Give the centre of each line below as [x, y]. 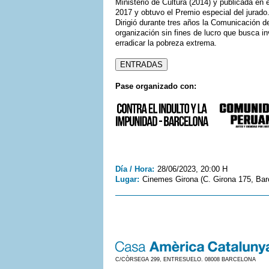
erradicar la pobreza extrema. [166, 43]
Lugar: [127, 179]
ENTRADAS [141, 65]
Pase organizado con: [156, 86]
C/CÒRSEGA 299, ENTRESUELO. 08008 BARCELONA [186, 259]
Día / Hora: [135, 169]
